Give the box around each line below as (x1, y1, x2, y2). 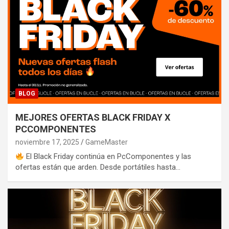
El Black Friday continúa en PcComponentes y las (24, 152, 192, 162)
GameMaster (85, 138, 128, 147)
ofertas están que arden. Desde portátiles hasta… (15, 163, 180, 172)
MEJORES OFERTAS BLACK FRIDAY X (15, 112, 170, 123)
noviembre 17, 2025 (15, 138, 79, 147)
